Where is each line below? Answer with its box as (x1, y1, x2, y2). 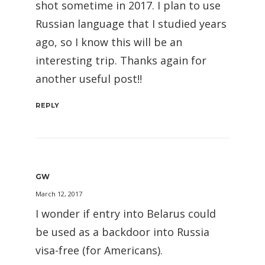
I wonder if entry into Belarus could (35, 206, 216, 221)
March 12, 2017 (35, 189, 82, 199)
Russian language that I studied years (35, 17, 227, 31)
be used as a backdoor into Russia (35, 225, 209, 240)
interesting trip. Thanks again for (35, 53, 206, 68)
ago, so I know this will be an (35, 35, 182, 50)
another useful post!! (35, 72, 142, 86)
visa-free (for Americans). (35, 243, 163, 258)
